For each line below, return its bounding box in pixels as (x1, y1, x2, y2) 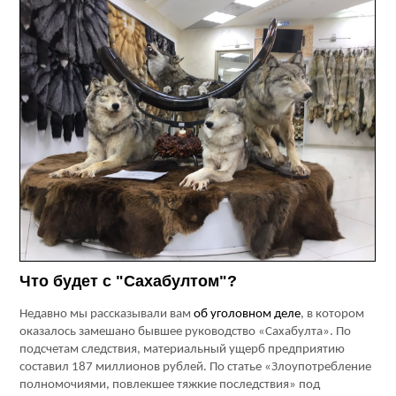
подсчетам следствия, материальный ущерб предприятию (19, 343, 346, 357)
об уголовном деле (194, 308, 301, 322)
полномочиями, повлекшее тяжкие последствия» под (19, 378, 321, 392)
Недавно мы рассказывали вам (19, 308, 194, 322)
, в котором (301, 308, 365, 322)
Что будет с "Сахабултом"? (19, 272, 238, 291)
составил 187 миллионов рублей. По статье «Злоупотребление (19, 361, 372, 375)
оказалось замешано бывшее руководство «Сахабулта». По (19, 325, 352, 339)
